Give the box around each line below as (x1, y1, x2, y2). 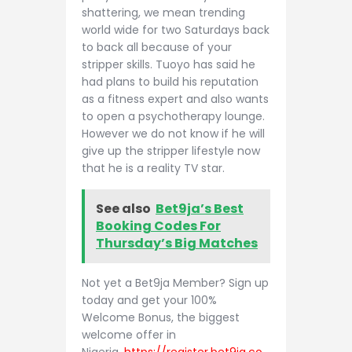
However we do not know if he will (82, 126, 265, 142)
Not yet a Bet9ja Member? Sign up (82, 274, 269, 291)
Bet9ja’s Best (156, 199, 244, 218)
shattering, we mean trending (82, 5, 245, 21)
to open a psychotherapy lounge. (82, 108, 265, 125)
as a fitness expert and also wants (82, 91, 269, 108)
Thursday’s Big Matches (96, 233, 258, 252)
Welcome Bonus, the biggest (82, 309, 240, 325)
